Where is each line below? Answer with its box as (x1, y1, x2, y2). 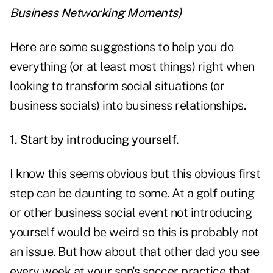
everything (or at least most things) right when (10, 59, 255, 74)
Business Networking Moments (10, 5, 178, 21)
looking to (10, 79, 65, 94)
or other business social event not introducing (10, 205, 252, 221)
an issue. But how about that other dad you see (10, 244, 259, 260)
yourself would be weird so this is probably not (10, 225, 259, 240)
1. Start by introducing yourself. (10, 132, 179, 147)
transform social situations (65, 79, 207, 94)
